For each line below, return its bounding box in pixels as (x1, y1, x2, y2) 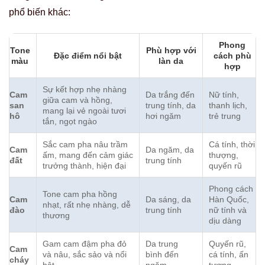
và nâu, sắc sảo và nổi (43, 249, 127, 259)
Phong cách (209, 183, 253, 193)
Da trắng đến (146, 89, 195, 99)
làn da (159, 56, 183, 66)
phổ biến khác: (9, 7, 70, 18)
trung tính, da (146, 100, 196, 110)
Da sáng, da (146, 194, 191, 204)
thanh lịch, (209, 100, 247, 110)
